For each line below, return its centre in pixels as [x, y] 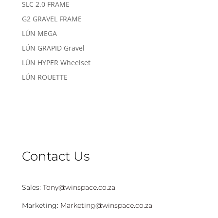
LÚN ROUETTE [45, 77]
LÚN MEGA [39, 34]
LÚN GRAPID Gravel [53, 48]
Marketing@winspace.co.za [106, 206]
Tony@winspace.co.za [79, 188]
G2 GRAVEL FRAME [52, 19]
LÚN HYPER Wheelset [56, 63]
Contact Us [55, 156]
